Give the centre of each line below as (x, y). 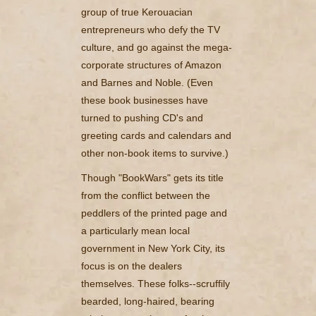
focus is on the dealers (132, 266)
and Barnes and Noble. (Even (147, 82)
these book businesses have (145, 100)
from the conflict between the (146, 195)
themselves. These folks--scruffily (156, 283)
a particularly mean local (135, 230)
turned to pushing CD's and (142, 117)
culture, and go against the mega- (157, 47)
